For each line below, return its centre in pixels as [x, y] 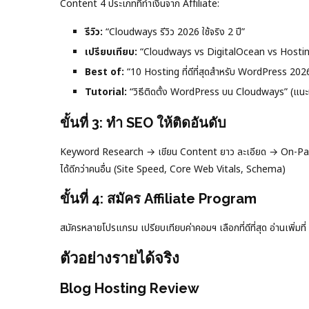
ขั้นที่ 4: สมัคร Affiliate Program [158, 198]
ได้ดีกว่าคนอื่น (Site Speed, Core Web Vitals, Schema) [173, 169]
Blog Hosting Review [130, 288]
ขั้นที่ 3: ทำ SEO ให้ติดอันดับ [143, 122]
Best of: [104, 72]
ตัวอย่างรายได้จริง [120, 258]
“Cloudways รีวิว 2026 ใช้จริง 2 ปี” [174, 32]
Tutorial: [106, 92]
